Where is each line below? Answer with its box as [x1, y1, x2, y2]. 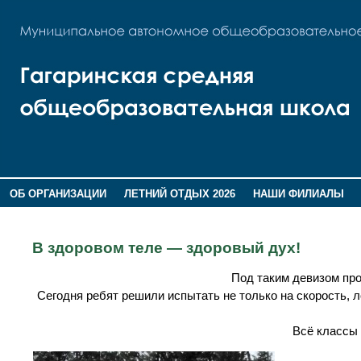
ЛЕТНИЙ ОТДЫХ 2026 [123, 188, 235, 200]
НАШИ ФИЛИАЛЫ [253, 188, 345, 200]
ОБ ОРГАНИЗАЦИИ [9, 188, 106, 200]
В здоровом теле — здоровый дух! [32, 239, 301, 256]
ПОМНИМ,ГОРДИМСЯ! [98, 209, 211, 222]
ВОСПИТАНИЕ [9, 209, 81, 222]
